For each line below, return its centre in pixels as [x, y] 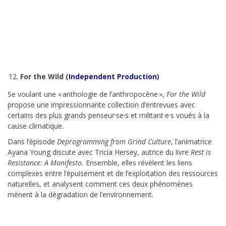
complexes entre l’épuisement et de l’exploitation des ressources [113, 174]
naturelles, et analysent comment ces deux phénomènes [100, 184]
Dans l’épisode [32, 142]
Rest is [201, 152]
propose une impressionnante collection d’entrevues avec [101, 105]
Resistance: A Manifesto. [47, 163]
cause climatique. [36, 126]
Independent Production [113, 77]
